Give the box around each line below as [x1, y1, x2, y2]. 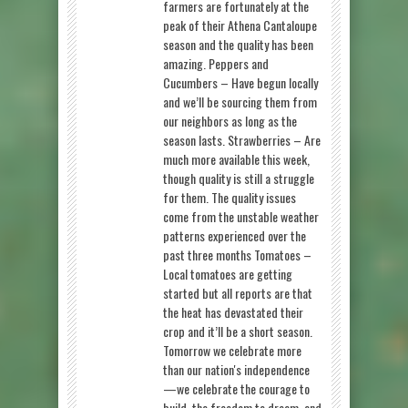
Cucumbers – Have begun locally [163, 72, 318, 92]
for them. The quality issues [163, 187, 296, 207]
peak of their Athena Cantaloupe [163, 15, 317, 35]
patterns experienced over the [163, 225, 306, 245]
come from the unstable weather [163, 206, 319, 226]
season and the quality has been [163, 34, 313, 54]
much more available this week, [163, 148, 310, 168]
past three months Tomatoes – [163, 244, 311, 264]
